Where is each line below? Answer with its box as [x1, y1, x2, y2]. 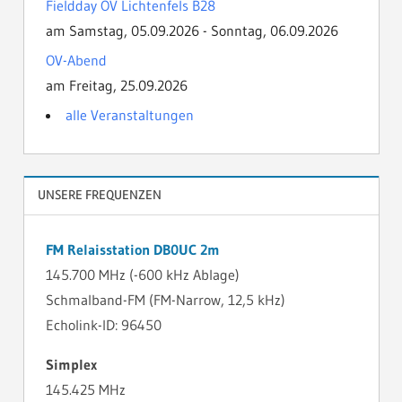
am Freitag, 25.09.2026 [45, 75, 188, 94]
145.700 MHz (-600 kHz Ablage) [45, 266, 240, 284]
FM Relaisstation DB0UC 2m [45, 240, 220, 259]
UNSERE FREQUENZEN [37, 187, 162, 204]
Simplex [45, 355, 97, 374]
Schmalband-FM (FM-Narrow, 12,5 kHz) [45, 291, 285, 310]
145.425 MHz [45, 380, 126, 399]
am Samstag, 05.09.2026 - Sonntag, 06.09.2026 [45, 21, 338, 39]
